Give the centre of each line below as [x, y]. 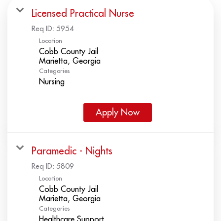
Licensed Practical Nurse [83, 13]
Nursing [52, 82]
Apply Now [118, 112]
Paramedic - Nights [72, 151]
